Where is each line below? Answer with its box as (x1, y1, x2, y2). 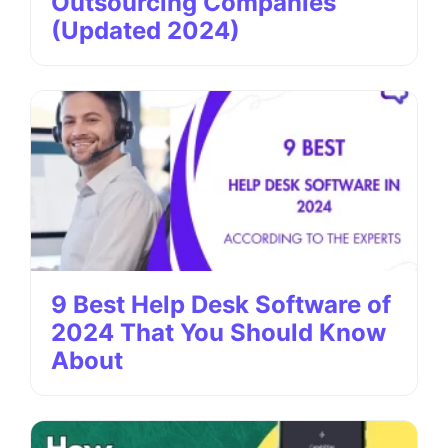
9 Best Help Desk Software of (51, 290, 391, 319)
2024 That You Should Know (51, 318, 386, 347)
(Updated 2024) (51, 16, 240, 45)
